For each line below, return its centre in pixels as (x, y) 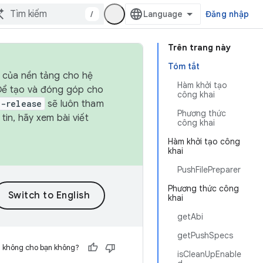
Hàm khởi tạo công (204, 141)
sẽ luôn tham (74, 104)
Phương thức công (203, 188)
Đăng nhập (227, 14)
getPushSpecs (205, 235)
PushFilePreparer (209, 170)
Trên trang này (199, 48)
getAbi (190, 217)
